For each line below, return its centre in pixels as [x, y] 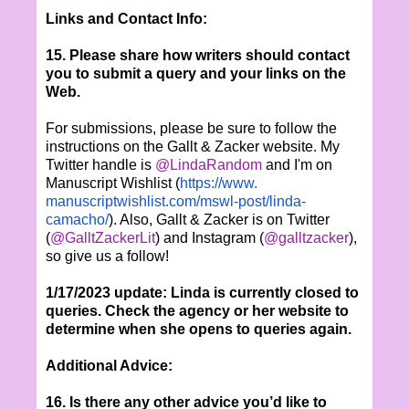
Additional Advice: [109, 365]
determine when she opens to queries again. [199, 329]
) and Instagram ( [210, 237]
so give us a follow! [107, 256]
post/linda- [272, 201]
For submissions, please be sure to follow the [191, 128]
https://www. [219, 183]
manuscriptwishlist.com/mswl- [142, 201]
